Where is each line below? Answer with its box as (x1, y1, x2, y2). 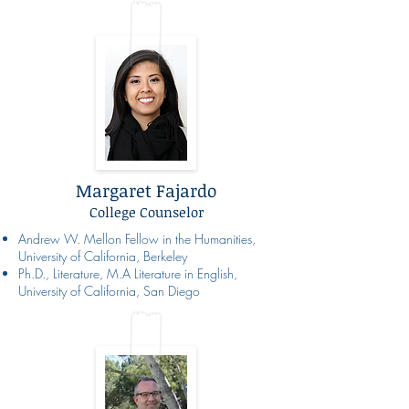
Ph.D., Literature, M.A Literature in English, (18, 264, 237, 282)
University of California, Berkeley (18, 246, 187, 265)
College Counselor (89, 202, 204, 221)
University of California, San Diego (18, 281, 200, 299)
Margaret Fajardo (76, 178, 216, 203)
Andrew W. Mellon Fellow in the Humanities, (18, 229, 256, 247)
